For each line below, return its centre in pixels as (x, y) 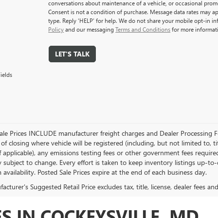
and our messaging (90, 29)
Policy (56, 29)
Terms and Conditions (143, 29)
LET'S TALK (72, 54)
